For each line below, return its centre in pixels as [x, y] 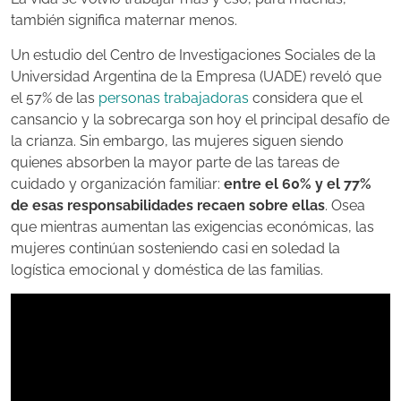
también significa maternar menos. [124, 21]
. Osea [345, 205]
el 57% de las [55, 98]
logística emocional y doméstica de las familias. [167, 269]
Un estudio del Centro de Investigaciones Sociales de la [193, 55]
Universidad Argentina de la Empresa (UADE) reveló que [196, 76]
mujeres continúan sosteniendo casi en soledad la [175, 248]
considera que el [306, 98]
